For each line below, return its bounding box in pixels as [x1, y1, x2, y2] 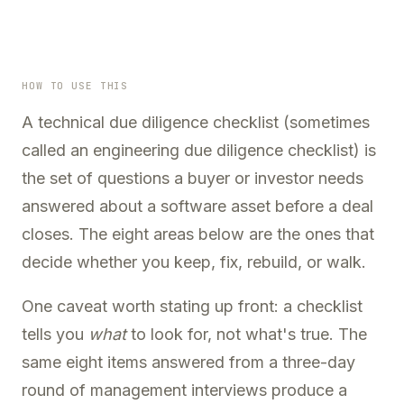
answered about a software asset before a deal [22, 197, 373, 216]
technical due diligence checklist [38, 113, 279, 132]
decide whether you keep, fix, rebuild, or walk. [22, 252, 366, 271]
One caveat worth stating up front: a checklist [22, 297, 363, 316]
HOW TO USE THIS [22, 79, 129, 92]
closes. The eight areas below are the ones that [22, 225, 374, 243]
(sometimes [279, 113, 370, 132]
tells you [22, 325, 88, 344]
